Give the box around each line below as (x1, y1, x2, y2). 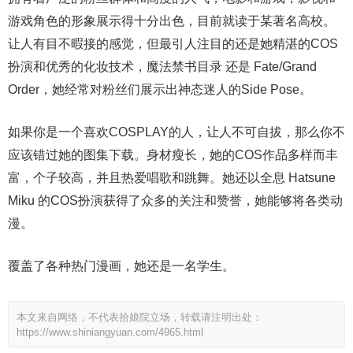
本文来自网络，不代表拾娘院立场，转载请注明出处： (17, 310, 262, 323)
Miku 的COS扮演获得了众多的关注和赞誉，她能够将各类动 (8, 193, 343, 207)
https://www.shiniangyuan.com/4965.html (17, 325, 203, 338)
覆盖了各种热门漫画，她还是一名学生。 (8, 258, 235, 273)
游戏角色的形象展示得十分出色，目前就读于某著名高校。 (8, 13, 336, 28)
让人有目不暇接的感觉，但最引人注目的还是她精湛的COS (8, 36, 338, 50)
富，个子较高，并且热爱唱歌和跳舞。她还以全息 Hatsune (8, 170, 336, 184)
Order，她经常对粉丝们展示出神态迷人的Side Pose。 (8, 82, 312, 96)
